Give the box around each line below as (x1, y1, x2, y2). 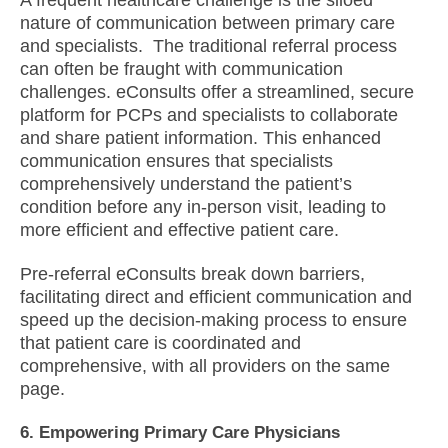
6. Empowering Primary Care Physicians (20, 423, 340, 443)
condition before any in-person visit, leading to (20, 197, 386, 218)
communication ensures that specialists (20, 151, 333, 172)
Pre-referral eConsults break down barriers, (20, 264, 365, 285)
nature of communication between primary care (20, 13, 395, 34)
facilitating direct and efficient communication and (20, 287, 412, 308)
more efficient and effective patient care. (20, 220, 339, 241)
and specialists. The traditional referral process (20, 36, 397, 57)
